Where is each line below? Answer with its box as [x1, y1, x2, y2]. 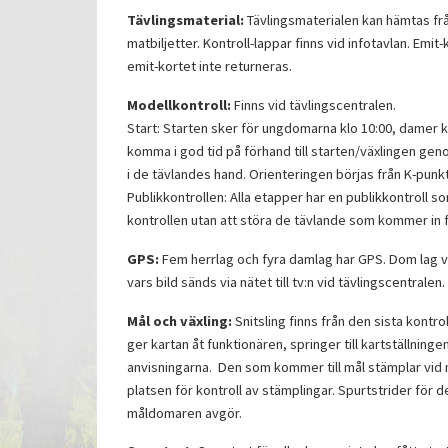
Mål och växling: [127, 311, 232, 330]
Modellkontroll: [127, 95, 231, 114]
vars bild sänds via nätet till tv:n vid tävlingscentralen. [127, 272, 445, 291]
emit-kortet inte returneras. [127, 57, 292, 76]
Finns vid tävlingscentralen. [231, 95, 396, 114]
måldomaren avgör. [127, 403, 242, 422]
